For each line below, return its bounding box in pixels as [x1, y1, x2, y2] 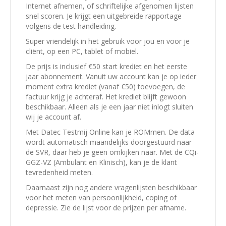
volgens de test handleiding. [26, 21, 116, 31]
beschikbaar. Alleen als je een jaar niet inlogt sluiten [26, 102, 193, 111]
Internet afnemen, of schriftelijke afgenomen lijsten [26, 1, 194, 11]
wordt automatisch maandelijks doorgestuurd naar [26, 137, 192, 147]
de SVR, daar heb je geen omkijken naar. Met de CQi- [26, 147, 199, 157]
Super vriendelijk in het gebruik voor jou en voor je [26, 36, 190, 46]
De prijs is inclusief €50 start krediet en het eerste [26, 62, 187, 71]
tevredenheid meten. [26, 167, 93, 177]
